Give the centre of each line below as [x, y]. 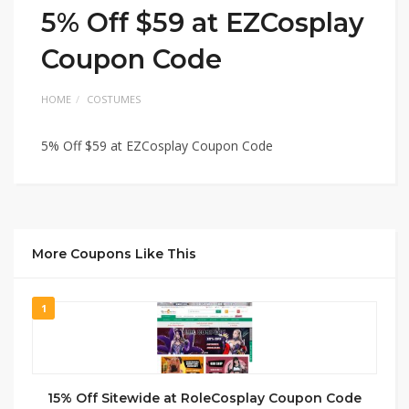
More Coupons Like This [114, 253]
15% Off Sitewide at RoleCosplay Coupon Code [204, 398]
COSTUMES [114, 99]
